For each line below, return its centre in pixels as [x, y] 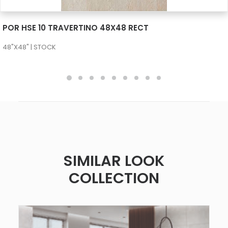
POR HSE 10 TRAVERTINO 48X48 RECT [76, 28]
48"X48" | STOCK [29, 47]
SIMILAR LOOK [114, 161]
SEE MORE [114, 22]
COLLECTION [114, 178]
